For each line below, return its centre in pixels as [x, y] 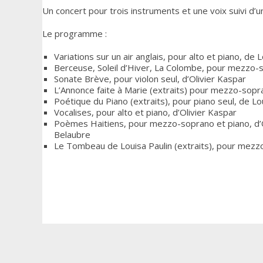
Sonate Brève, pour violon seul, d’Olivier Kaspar [150, 78]
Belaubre [72, 134]
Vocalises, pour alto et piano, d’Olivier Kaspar [145, 112]
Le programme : [75, 33]
